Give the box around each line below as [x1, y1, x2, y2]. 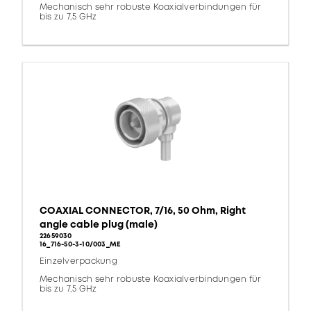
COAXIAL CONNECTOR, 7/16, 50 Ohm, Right [40, 204, 246, 218]
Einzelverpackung [40, 255, 117, 268]
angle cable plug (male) [40, 218, 158, 232]
